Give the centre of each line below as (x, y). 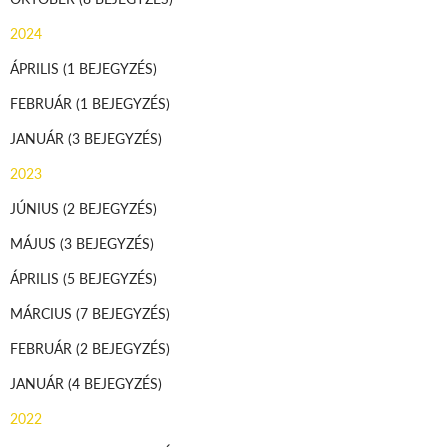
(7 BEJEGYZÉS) (123, 312)
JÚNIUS (36, 207)
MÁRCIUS (43, 312)
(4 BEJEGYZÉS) (115, 382)
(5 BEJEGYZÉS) (110, 277)
